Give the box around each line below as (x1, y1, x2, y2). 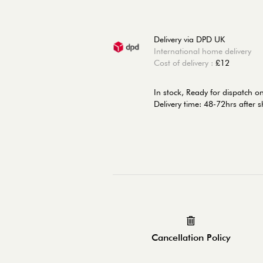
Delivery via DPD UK (154, 34, 225, 44)
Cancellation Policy (151, 231, 231, 243)
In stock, (154, 87, 184, 97)
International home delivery (154, 46, 251, 56)
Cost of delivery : (154, 58, 215, 68)
